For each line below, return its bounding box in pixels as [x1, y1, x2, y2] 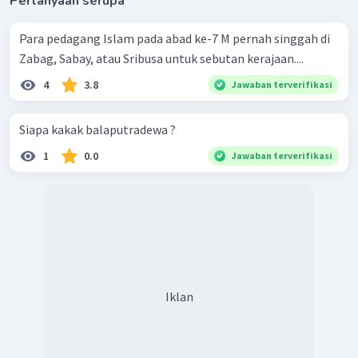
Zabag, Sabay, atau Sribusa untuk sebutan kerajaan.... [19, 50, 304, 67]
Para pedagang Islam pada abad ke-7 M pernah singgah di [19, 30, 330, 47]
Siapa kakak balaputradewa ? [19, 121, 176, 138]
